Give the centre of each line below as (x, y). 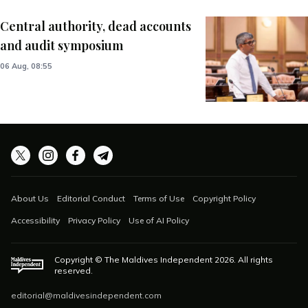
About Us (30, 199)
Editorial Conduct (91, 199)
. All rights (254, 260)
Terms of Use (159, 199)
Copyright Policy (224, 199)
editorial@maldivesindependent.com (86, 296)
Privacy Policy (94, 221)
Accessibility (35, 221)
